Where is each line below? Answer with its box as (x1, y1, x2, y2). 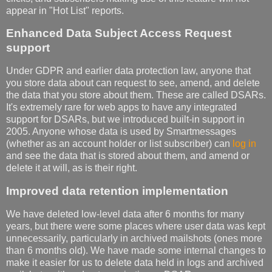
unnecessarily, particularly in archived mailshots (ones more (6, 233, 262, 243)
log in (233, 138, 256, 149)
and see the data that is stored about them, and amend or (6, 151, 250, 161)
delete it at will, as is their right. (6, 163, 137, 174)
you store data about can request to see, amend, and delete (6, 78, 260, 89)
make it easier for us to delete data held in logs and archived (6, 257, 263, 268)
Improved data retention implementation (6, 185, 228, 197)
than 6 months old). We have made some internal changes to (6, 245, 266, 256)
